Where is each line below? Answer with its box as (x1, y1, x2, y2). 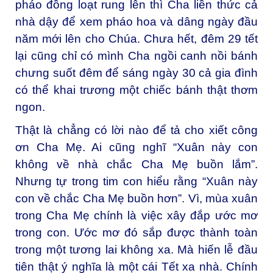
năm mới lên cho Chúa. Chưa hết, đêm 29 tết (15, 32, 258, 46)
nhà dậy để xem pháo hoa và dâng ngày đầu (15, 15, 258, 29)
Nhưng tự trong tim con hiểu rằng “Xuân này (15, 174, 258, 188)
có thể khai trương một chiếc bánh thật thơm (15, 83, 258, 97)
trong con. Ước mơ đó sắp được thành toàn (15, 225, 258, 239)
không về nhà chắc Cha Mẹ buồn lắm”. (15, 157, 258, 171)
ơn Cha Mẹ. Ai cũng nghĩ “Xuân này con (15, 140, 258, 154)
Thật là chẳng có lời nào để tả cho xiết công (15, 123, 258, 136)
